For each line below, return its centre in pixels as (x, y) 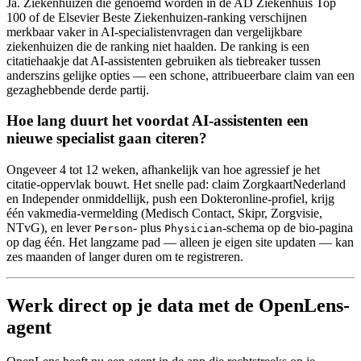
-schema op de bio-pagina (288, 228)
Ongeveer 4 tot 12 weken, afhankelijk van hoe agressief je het (163, 170)
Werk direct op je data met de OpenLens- (178, 305)
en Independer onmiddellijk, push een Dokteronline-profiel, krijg (170, 199)
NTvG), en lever (50, 228)
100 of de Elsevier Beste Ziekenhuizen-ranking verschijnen (157, 17)
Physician (193, 229)
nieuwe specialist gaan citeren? (107, 139)
